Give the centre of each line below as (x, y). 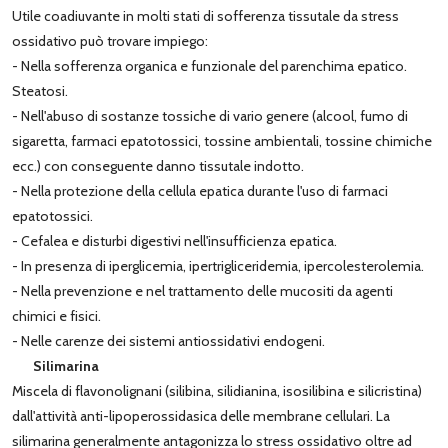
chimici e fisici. (56, 315)
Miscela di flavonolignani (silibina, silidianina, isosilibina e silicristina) (217, 390)
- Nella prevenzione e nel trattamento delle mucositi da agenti (202, 290)
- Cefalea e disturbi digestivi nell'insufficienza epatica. (174, 240)
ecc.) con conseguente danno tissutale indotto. (158, 165)
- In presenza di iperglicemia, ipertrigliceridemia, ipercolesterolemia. (218, 265)
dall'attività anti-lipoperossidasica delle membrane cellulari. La (201, 415)
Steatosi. (40, 90)
